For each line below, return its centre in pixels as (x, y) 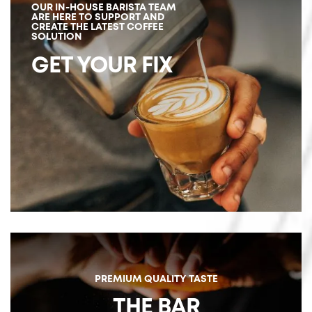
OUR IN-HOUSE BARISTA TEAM (104, 7)
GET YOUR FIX (102, 66)
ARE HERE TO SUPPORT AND (98, 17)
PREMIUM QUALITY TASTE (156, 279)
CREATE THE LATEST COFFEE (97, 27)
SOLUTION (57, 37)
